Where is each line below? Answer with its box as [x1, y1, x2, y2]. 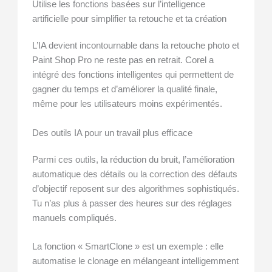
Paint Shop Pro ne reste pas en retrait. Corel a [32, 55, 214, 66]
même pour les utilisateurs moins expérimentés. [32, 99, 223, 109]
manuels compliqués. [32, 212, 117, 223]
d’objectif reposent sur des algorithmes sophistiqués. [32, 183, 240, 194]
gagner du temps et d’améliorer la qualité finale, [32, 84, 218, 95]
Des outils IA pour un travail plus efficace [32, 127, 193, 138]
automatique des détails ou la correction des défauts [32, 169, 238, 179]
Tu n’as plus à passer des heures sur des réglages [32, 198, 233, 208]
